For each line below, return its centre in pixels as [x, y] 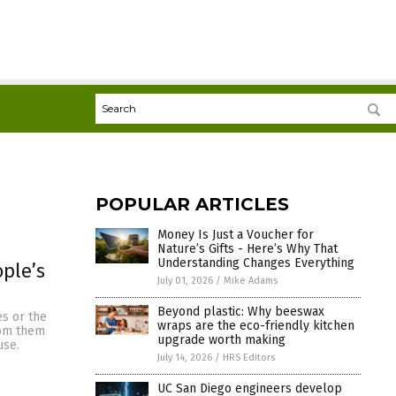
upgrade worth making [221, 339]
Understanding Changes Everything [256, 263]
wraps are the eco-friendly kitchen [256, 325]
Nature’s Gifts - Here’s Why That [247, 248]
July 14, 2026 [185, 357]
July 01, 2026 [185, 280]
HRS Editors [249, 357]
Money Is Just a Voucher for [236, 234]
